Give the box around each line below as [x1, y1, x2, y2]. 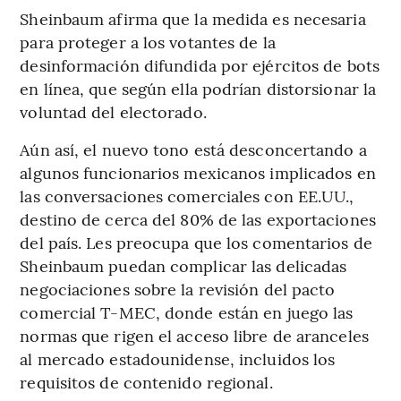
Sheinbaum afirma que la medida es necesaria [20, 6, 366, 30]
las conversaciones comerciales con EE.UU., [20, 183, 354, 207]
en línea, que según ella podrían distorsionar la [20, 76, 377, 99]
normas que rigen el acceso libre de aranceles [20, 323, 369, 346]
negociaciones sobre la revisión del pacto [20, 277, 336, 300]
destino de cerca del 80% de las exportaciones [20, 207, 376, 230]
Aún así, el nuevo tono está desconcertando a [20, 137, 367, 160]
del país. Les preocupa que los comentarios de [20, 230, 372, 253]
